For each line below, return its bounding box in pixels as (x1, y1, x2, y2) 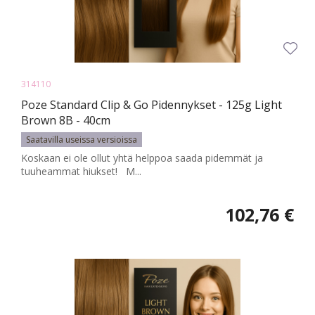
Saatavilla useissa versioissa (26, 134, 137, 146)
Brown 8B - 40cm (21, 112, 110, 129)
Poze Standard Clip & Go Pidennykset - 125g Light (21, 97, 282, 113)
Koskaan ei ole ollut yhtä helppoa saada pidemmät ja (21, 151, 263, 165)
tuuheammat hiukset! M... (21, 165, 141, 179)
